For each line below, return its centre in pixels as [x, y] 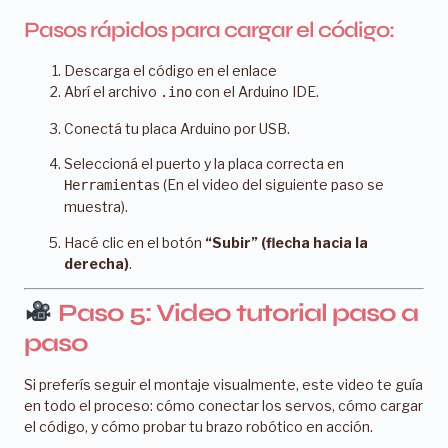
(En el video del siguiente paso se [272, 185]
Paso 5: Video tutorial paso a [235, 312]
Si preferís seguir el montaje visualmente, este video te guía [223, 384]
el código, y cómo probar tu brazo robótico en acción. [198, 426]
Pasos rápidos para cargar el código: [209, 30]
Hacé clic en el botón [134, 242]
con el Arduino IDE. [255, 92]
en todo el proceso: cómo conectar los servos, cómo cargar [223, 405]
